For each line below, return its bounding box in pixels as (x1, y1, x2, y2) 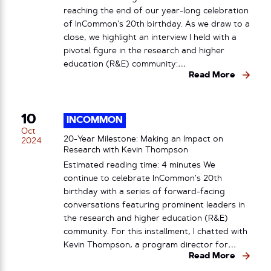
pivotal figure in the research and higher (64, 47, 224, 55)
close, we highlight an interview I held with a (64, 33, 237, 42)
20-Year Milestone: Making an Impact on (64, 135, 223, 144)
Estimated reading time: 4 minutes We (64, 161, 215, 169)
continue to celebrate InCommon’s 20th (64, 174, 222, 183)
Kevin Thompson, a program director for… (64, 241, 237, 249)
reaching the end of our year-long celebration (64, 7, 249, 15)
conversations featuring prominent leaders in (64, 201, 245, 209)
